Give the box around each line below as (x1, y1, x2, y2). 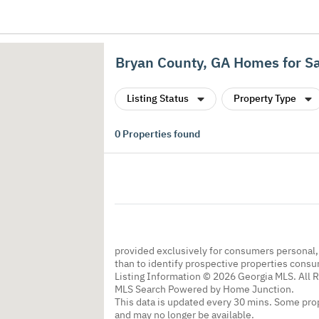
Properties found (120, 127, 200, 140)
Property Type (234, 92, 296, 105)
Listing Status (127, 92, 189, 105)
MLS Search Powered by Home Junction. (115, 282, 294, 296)
